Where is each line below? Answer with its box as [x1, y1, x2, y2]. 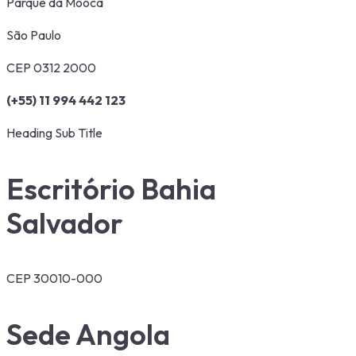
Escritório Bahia [6, 170, 216, 207]
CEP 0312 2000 [6, 59, 96, 75]
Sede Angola [6, 315, 170, 352]
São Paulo [6, 26, 61, 43]
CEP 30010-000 [6, 269, 103, 286]
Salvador [6, 204, 123, 241]
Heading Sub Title [6, 124, 103, 141]
